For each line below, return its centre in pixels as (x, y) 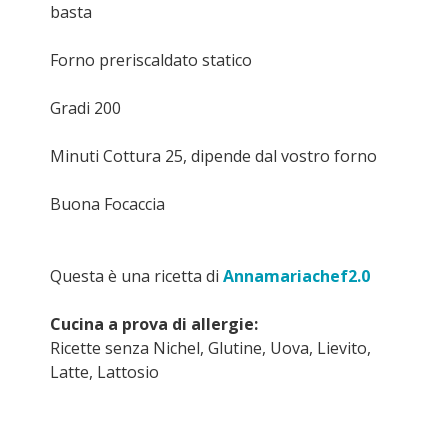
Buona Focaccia (107, 204)
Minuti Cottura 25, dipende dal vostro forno (213, 156)
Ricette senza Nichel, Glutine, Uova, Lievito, (210, 348)
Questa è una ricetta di (136, 276)
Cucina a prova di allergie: (154, 324)
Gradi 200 (85, 108)
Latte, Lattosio (104, 372)
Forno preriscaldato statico (151, 60)
